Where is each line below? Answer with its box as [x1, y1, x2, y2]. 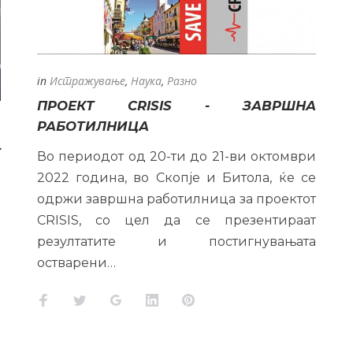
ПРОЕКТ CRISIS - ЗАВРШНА [36, 97, 316, 113]
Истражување [49, 72, 125, 88]
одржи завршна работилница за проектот [36, 191, 316, 206]
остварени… [36, 255, 116, 270]
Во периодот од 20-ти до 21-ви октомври [36, 148, 316, 164]
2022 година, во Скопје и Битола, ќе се [36, 169, 316, 185]
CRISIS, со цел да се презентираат [36, 212, 316, 228]
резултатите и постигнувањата [36, 233, 316, 249]
